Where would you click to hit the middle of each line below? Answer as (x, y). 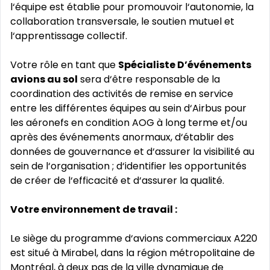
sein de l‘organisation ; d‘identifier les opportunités (128, 166)
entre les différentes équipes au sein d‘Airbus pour (128, 108)
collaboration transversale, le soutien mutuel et (122, 21)
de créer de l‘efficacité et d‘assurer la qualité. (117, 181)
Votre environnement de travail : (94, 209)
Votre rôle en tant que (64, 65)
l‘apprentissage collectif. (69, 36)
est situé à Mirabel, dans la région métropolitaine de (133, 253)
